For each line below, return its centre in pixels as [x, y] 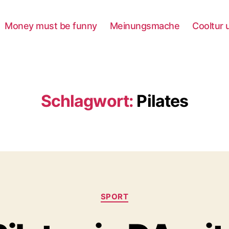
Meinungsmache [145, 26]
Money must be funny [51, 26]
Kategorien [137, 192]
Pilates [163, 101]
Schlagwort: [87, 101]
